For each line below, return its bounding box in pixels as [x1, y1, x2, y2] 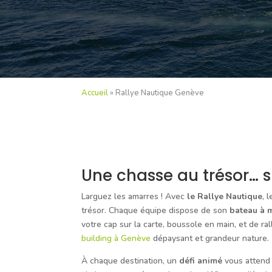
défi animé [179, 255, 223, 267]
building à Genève [81, 233, 151, 245]
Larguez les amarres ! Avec [81, 191, 188, 203]
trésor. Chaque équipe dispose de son [81, 205, 230, 217]
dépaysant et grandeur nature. [151, 233, 270, 245]
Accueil [81, 87, 109, 99]
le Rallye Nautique [187, 191, 263, 203]
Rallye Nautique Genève [115, 87, 205, 99]
